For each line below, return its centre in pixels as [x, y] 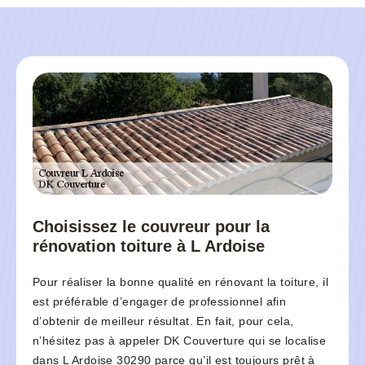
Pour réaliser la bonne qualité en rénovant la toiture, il [180, 282]
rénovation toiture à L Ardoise [149, 246]
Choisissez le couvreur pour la [151, 227]
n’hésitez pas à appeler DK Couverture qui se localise [180, 341]
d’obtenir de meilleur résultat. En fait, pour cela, [163, 321]
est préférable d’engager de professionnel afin [160, 302]
